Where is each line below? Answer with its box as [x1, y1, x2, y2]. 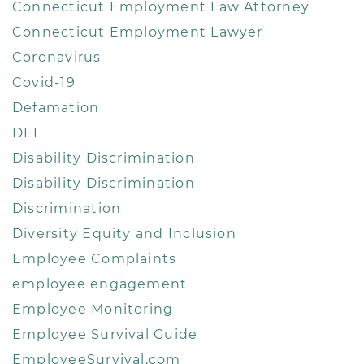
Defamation [12, 100, 100, 116]
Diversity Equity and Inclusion [12, 226, 236, 242]
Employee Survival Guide [12, 327, 198, 343]
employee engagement [12, 276, 188, 292]
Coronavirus [12, 50, 102, 66]
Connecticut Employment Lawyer [12, 24, 263, 41]
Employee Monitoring [12, 301, 174, 318]
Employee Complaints [12, 251, 177, 267]
